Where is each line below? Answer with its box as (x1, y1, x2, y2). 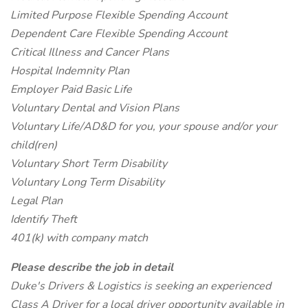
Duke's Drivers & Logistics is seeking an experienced (10, 278, 271, 294)
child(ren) (10, 137, 57, 153)
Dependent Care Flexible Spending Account (10, 26, 228, 41)
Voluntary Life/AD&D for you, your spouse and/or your (10, 119, 277, 134)
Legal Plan (10, 193, 63, 208)
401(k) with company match (10, 230, 148, 245)
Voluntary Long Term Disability (10, 175, 164, 190)
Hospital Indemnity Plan (10, 63, 129, 78)
